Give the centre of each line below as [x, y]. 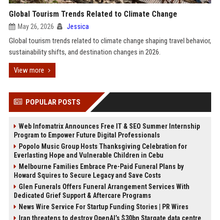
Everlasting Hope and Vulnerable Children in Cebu [88, 155]
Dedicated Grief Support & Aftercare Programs [82, 195]
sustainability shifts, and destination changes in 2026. [84, 52]
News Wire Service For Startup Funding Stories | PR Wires [103, 207]
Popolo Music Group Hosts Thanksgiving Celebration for [103, 146]
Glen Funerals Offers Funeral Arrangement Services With [104, 187]
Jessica [78, 27]
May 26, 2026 [36, 27]
